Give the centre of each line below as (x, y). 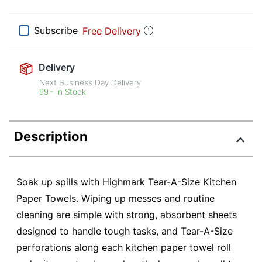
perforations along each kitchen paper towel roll (124, 248)
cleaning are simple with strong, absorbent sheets (127, 215)
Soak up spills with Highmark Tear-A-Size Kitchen (126, 182)
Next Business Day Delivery (90, 83)
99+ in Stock (63, 92)
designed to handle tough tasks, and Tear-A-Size (125, 231)
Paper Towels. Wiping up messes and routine (116, 199)
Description (51, 137)
